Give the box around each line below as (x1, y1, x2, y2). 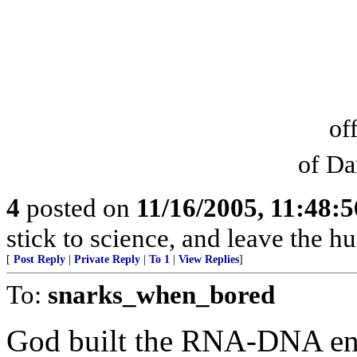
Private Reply (74, 253, 140, 265)
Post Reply (14, 253, 65, 265)
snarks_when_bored (48, 279, 275, 309)
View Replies (178, 253, 239, 265)
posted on (20, 192, 136, 222)
